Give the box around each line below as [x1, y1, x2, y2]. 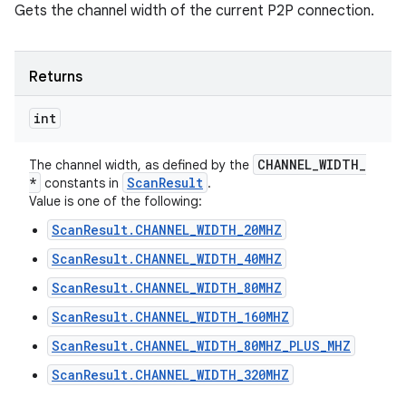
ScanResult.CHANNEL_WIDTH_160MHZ [52, 308, 289, 325]
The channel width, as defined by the [29, 157, 253, 173]
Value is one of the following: [29, 193, 202, 209]
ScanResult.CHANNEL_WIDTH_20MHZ [52, 221, 282, 238]
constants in [41, 175, 122, 191]
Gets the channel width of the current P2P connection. [14, 2, 374, 20]
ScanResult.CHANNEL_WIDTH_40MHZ [52, 250, 282, 267]
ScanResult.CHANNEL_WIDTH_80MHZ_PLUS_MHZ [52, 337, 351, 354]
